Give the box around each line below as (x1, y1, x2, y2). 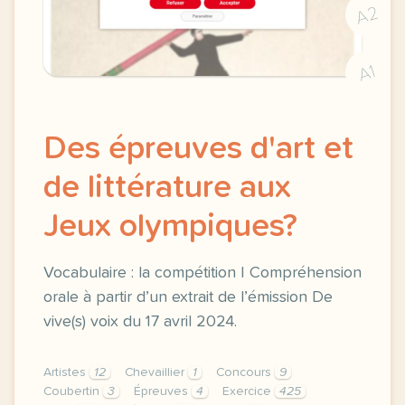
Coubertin (43, 385, 103, 398)
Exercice (222, 385, 275, 398)
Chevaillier (125, 366, 188, 379)
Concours (216, 366, 275, 379)
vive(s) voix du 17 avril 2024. (43, 314, 237, 330)
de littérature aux (43, 172, 291, 204)
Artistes (43, 366, 89, 379)
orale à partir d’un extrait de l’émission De (43, 289, 333, 306)
